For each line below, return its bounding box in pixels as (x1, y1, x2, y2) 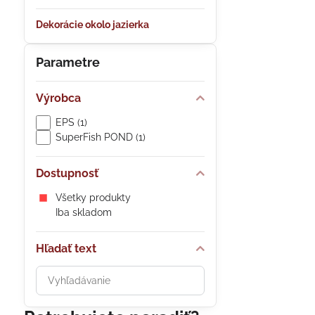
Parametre (35, 55, 100, 70)
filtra (34, 300, 58, 314)
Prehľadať (34, 266, 85, 280)
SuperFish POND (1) (55, 131, 146, 143)
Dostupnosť (35, 167, 98, 180)
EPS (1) (55, 117, 87, 128)
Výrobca (35, 91, 81, 105)
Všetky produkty (55, 192, 131, 203)
